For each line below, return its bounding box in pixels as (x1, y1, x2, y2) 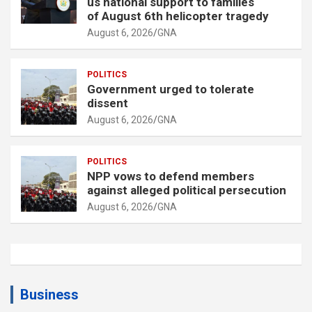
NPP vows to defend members (87, 169, 254, 184)
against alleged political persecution (87, 183, 286, 198)
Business (20, 286, 79, 304)
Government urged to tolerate (87, 82, 254, 97)
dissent (87, 96, 128, 111)
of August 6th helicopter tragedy (87, 9, 269, 24)
